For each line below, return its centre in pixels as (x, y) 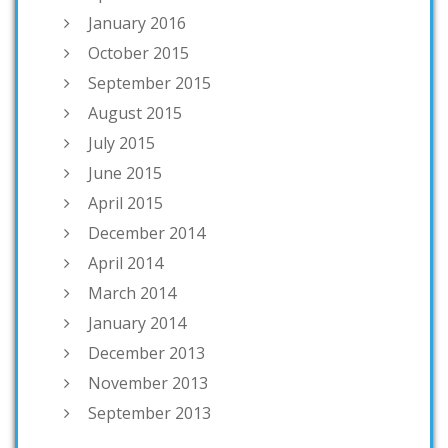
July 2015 (121, 143)
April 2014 (125, 263)
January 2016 (137, 23)
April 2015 (125, 203)
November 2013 (148, 383)
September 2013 (149, 413)
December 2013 (146, 353)
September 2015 (149, 83)
